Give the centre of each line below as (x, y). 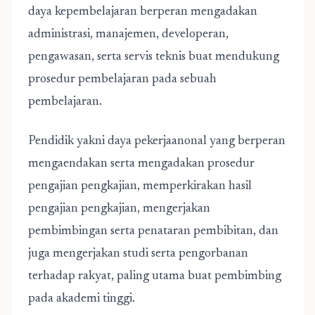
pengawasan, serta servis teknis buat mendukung (154, 57)
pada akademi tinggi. (82, 299)
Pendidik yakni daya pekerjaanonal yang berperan (157, 141)
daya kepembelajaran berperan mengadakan (143, 12)
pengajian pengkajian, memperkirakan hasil (140, 186)
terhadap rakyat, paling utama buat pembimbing (155, 276)
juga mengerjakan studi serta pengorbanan (138, 254)
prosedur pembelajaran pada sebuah (122, 79)
